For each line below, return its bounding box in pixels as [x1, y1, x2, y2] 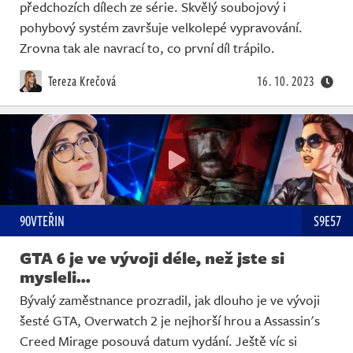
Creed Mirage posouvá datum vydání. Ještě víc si [20, 330, 297, 351]
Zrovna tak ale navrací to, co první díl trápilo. [20, 38, 275, 58]
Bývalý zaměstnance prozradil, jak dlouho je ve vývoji [20, 289, 320, 310]
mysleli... [20, 264, 91, 288]
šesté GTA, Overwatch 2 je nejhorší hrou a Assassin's [20, 310, 320, 330]
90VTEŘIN [20, 210, 65, 231]
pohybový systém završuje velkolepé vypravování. [20, 17, 303, 38]
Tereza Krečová [46, 72, 117, 91]
